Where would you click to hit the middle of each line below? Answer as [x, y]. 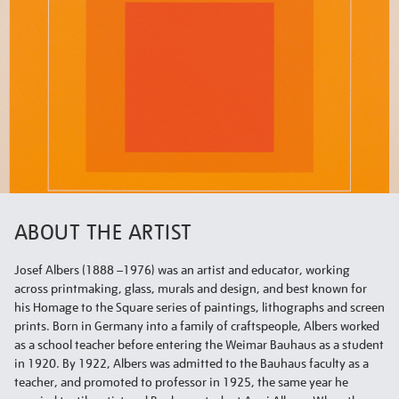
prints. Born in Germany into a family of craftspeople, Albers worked [197, 326]
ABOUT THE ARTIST [103, 232]
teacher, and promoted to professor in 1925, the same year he [181, 382]
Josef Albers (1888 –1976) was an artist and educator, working [182, 270]
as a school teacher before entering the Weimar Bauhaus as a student [199, 345]
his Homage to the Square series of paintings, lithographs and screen [199, 307]
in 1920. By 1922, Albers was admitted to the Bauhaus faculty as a [191, 363]
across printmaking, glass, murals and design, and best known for [191, 289]
